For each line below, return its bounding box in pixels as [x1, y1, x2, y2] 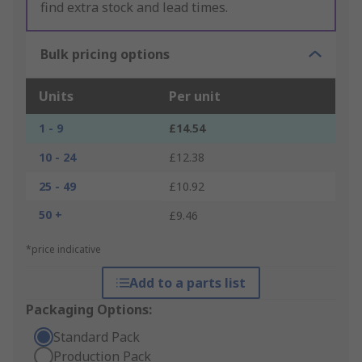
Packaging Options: [26, 301, 152, 319]
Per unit [169, 87, 221, 106]
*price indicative [26, 242, 101, 257]
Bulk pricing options [40, 45, 170, 64]
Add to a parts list [128, 274, 246, 293]
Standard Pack [53, 328, 140, 347]
